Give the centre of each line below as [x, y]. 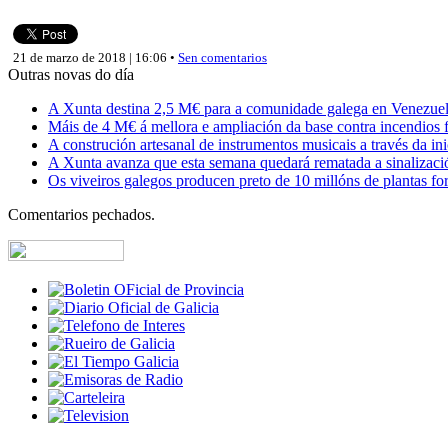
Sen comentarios [222, 57]
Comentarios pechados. [81, 214]
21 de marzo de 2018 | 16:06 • [95, 57]
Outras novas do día [71, 74]
